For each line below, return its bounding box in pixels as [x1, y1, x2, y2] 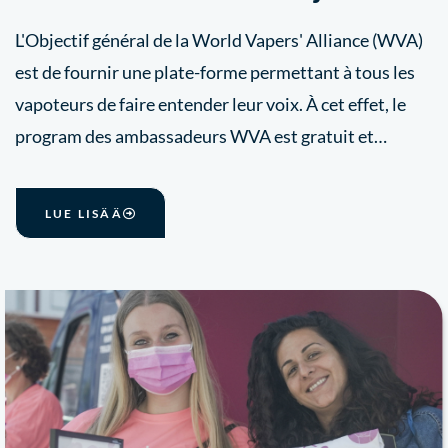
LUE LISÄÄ [45, 206, 123, 221]
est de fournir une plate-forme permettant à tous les [15, 61, 415, 83]
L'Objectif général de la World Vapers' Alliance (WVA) [15, 29, 423, 51]
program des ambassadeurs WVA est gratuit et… [15, 125, 387, 147]
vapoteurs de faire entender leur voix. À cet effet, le [15, 93, 406, 115]
